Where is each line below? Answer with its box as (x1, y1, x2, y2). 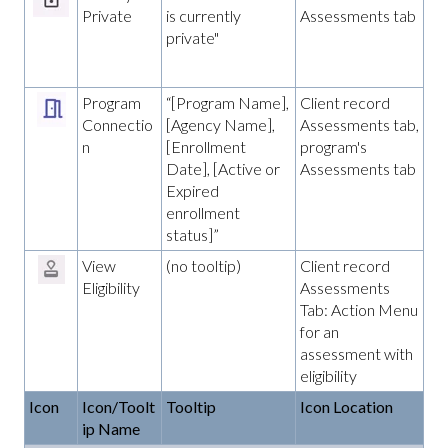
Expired (166, 180, 219, 200)
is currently (166, 5, 241, 25)
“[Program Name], (166, 92, 289, 112)
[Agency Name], (166, 114, 275, 134)
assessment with (300, 343, 413, 363)
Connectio (82, 114, 153, 134)
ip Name (82, 418, 140, 438)
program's (300, 136, 367, 156)
